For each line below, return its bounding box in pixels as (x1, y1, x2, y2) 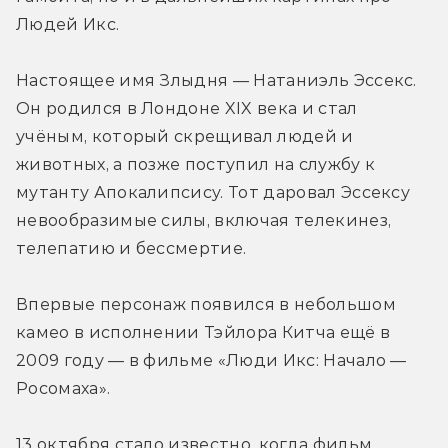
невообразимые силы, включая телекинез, (16, 211, 392, 231)
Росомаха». (16, 379, 111, 399)
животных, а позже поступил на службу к (16, 155, 376, 175)
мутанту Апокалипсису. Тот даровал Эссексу (16, 183, 411, 203)
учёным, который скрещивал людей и (16, 127, 354, 147)
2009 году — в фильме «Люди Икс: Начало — (16, 351, 407, 371)
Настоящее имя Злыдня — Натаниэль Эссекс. (16, 71, 417, 91)
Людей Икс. (16, 15, 120, 35)
